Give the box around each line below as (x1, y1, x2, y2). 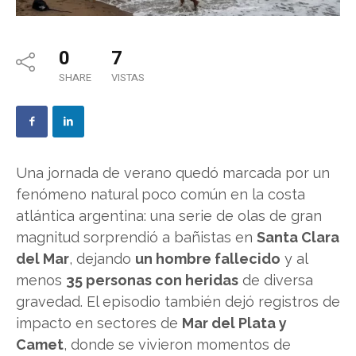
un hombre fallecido (135, 250, 281, 267)
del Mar (16, 250, 69, 267)
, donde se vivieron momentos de (64, 335, 291, 353)
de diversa (238, 271, 313, 288)
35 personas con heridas (66, 271, 238, 288)
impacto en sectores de (16, 314, 182, 331)
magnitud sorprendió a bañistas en (16, 228, 257, 246)
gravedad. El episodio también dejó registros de (16, 292, 340, 310)
